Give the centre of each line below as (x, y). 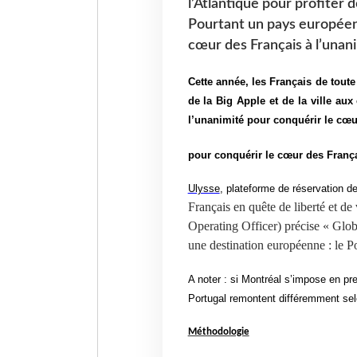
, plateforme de (256, 188)
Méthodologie (218, 332)
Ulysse (204, 188)
